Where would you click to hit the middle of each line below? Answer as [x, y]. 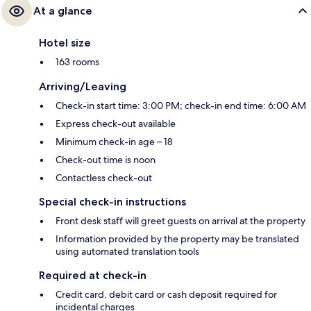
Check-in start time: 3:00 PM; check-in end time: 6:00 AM [181, 106]
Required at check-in [93, 276]
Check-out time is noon [106, 160]
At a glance [63, 11]
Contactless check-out [104, 178]
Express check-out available [116, 124]
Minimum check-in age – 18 [114, 142]
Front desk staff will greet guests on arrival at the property [180, 221]
